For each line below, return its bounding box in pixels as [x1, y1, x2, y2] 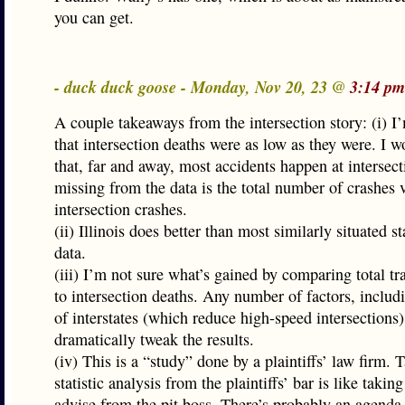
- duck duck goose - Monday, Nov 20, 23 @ [54, 75, 350, 99]
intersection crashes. [54, 198, 187, 220]
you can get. [54, 6, 134, 28]
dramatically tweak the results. [54, 328, 254, 350]
